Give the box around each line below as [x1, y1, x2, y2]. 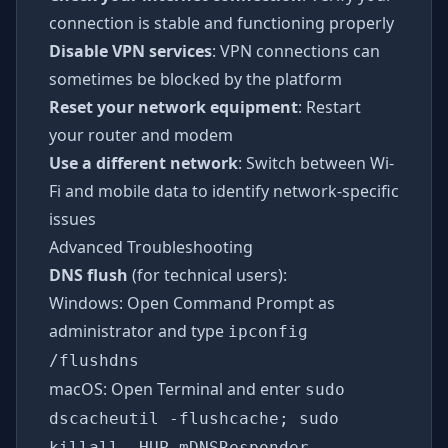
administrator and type [49, 320, 228, 342]
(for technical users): [128, 264, 287, 286]
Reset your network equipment [49, 96, 298, 118]
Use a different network [49, 152, 238, 174]
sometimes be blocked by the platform [49, 68, 342, 90]
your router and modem [49, 124, 233, 146]
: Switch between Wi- [238, 152, 394, 174]
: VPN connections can [212, 40, 380, 62]
